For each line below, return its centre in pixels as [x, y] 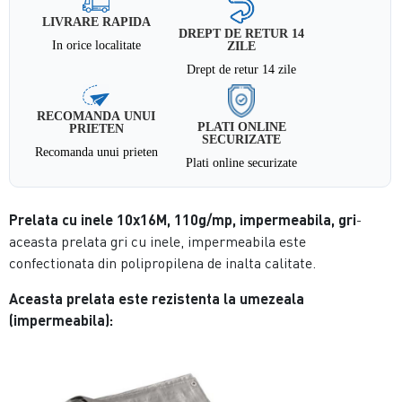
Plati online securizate [242, 162]
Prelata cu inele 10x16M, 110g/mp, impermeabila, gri [183, 219]
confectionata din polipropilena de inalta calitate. [165, 262]
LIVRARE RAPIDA [96, 22]
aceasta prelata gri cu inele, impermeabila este [158, 241]
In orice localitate [96, 45]
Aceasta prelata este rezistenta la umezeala [157, 298]
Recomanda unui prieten [96, 151]
